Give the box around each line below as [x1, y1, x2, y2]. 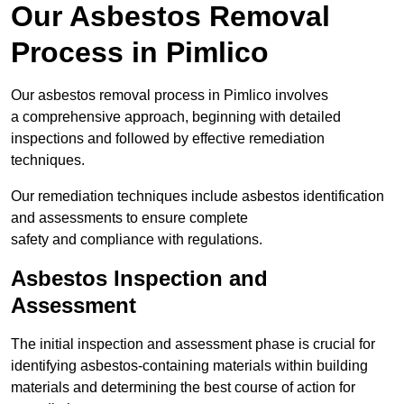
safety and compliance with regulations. [11, 232, 262, 248]
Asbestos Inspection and [11, 266, 268, 291]
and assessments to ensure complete [11, 210, 248, 226]
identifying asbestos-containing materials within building [11, 358, 368, 374]
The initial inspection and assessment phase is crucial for [11, 336, 375, 353]
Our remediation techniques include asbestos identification [11, 188, 384, 205]
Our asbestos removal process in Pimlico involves [11, 87, 328, 104]
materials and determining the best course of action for [11, 380, 355, 396]
